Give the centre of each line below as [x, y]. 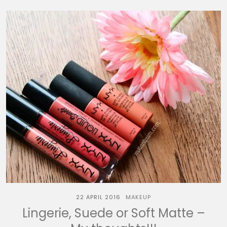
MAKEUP [138, 197]
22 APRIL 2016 [98, 197]
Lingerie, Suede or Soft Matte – [113, 213]
